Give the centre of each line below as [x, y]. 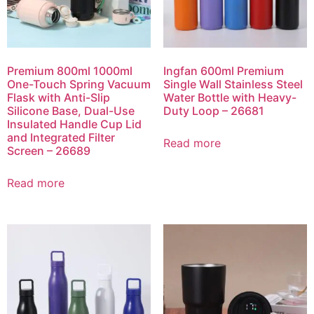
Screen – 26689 [49, 150]
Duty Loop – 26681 [213, 110]
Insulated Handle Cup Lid [74, 124]
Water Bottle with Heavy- [230, 97]
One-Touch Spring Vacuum [79, 84]
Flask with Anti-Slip [59, 97]
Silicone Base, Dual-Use [71, 110]
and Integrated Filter [61, 137]
